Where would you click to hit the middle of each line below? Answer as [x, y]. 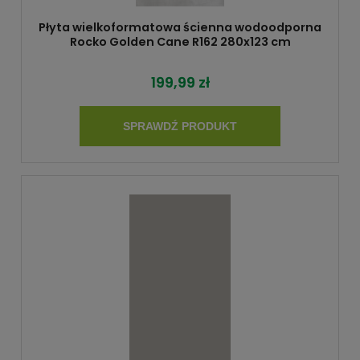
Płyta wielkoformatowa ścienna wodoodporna [180, 27]
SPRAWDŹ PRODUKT [180, 127]
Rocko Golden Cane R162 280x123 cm [180, 41]
